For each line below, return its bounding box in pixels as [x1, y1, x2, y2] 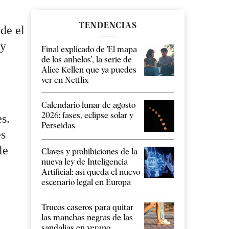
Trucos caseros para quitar [41, 202, 133, 212]
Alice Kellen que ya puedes [41, 65, 136, 75]
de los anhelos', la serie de [41, 55, 132, 65]
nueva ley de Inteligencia [41, 156, 128, 167]
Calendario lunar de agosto [41, 100, 135, 110]
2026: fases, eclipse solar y [41, 110, 133, 121]
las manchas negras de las [41, 212, 133, 222]
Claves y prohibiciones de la [41, 146, 138, 156]
